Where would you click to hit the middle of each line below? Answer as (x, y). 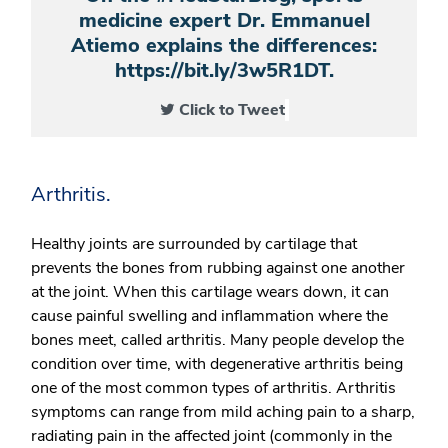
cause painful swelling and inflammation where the (209, 316)
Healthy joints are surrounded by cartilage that (194, 244)
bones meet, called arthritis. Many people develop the (217, 340)
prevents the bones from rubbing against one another (218, 268)
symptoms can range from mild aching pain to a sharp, (223, 412)
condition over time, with (120, 364)
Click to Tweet (231, 110)
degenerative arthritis (285, 364)
